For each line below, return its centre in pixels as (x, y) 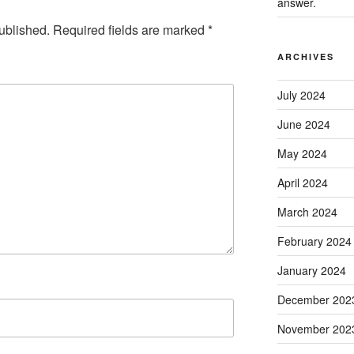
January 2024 (311, 271)
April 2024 (302, 183)
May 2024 (302, 154)
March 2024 (307, 212)
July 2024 (301, 95)
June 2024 (303, 124)
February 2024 (314, 241)
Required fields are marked (130, 29)
